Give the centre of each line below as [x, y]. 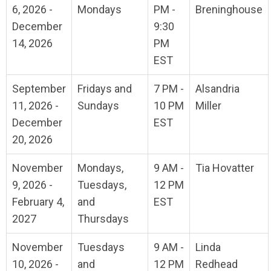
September [39, 89]
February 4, [38, 202]
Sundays [98, 106]
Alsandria [217, 89]
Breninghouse [229, 10]
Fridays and [105, 89]
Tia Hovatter [225, 168]
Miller [208, 106]
